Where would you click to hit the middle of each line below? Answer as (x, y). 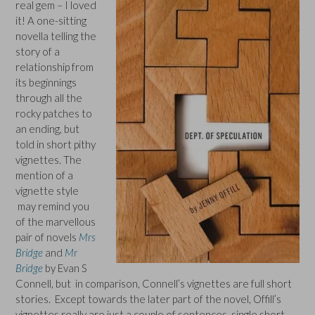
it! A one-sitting (51, 20)
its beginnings (46, 82)
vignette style (47, 190)
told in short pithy (56, 144)
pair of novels (47, 237)
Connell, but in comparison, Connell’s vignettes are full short (154, 283)
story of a (38, 51)
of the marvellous (56, 221)
